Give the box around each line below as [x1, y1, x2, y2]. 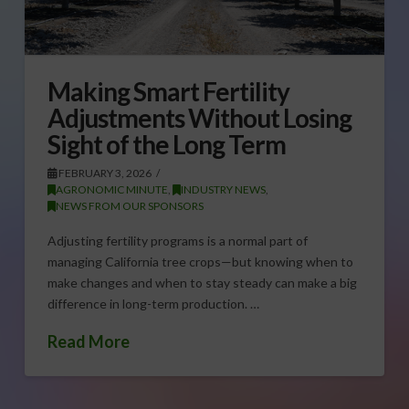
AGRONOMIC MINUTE [55, 182, 168, 196]
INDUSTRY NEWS [180, 182, 266, 196]
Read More [47, 331, 130, 352]
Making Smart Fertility [47, 75, 290, 107]
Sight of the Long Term [47, 128, 287, 160]
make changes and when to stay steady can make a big [47, 275, 357, 291]
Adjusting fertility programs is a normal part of [47, 233, 308, 249]
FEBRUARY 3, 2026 [56, 165, 152, 180]
